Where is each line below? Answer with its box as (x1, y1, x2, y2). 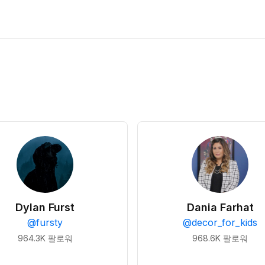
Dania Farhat (186, 201, 254, 214)
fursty (36, 216, 63, 228)
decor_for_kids (192, 216, 257, 228)
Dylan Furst (15, 201, 75, 214)
